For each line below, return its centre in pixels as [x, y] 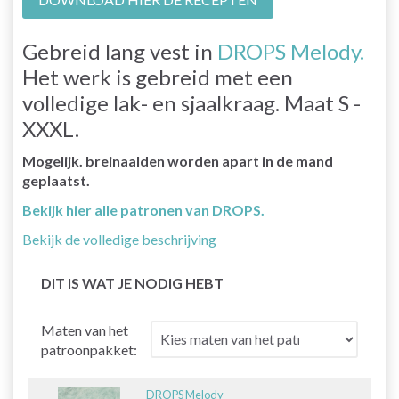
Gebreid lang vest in [120, 51]
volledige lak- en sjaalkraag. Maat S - [191, 102]
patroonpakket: [89, 349]
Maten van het [85, 330]
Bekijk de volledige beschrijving [119, 239]
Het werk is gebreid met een [158, 77]
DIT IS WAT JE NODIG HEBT [132, 282]
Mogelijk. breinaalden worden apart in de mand [178, 160]
